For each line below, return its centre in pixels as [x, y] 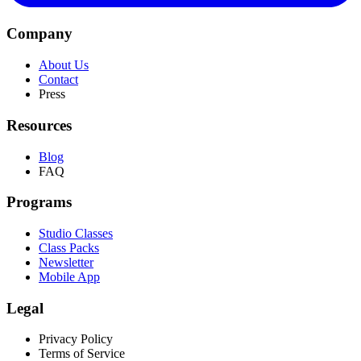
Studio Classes [76, 233]
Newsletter [66, 262]
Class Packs [69, 247]
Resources [39, 125]
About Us [64, 65]
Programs [39, 202]
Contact [58, 80]
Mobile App [69, 276]
